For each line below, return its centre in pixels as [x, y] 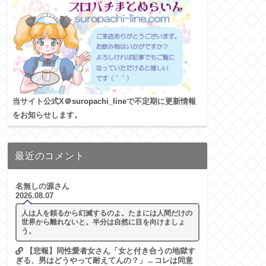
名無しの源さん [42, 186]
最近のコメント [50, 156]
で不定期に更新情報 [161, 102]
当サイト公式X [38, 102]
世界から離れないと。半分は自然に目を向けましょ [103, 222]
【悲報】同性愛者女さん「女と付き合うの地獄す [109, 251]
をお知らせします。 [47, 115]
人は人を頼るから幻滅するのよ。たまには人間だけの [107, 213]
